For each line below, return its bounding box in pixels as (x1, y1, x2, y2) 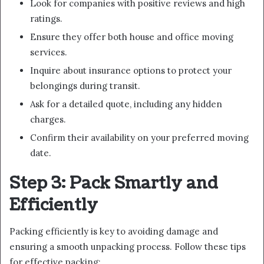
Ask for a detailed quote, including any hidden (30, 98, 222, 110)
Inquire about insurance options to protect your (30, 64, 232, 76)
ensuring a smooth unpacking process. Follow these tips (9, 241, 246, 253)
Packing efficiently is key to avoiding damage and (9, 226, 218, 237)
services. (30, 46, 67, 58)
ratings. (30, 12, 62, 24)
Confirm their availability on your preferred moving (30, 131, 249, 143)
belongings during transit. (30, 80, 140, 91)
